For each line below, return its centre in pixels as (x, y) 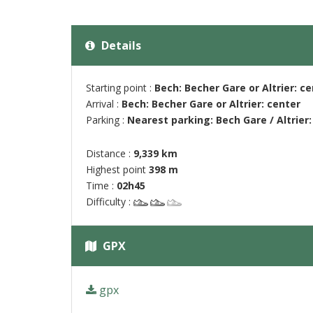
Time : (101, 185)
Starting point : (120, 88)
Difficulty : (110, 202)
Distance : (110, 153)
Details (120, 45)
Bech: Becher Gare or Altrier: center (211, 104)
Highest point (117, 169)
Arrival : (104, 104)
